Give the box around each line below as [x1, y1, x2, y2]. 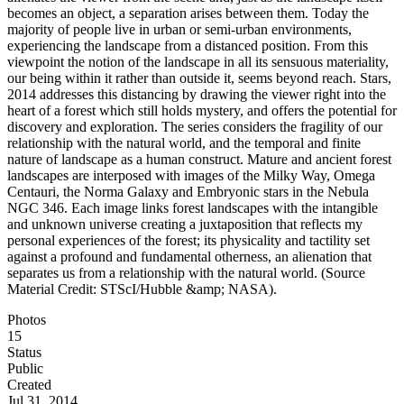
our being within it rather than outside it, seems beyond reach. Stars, [7, 70, 391, 87]
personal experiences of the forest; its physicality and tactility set [7, 233, 370, 249]
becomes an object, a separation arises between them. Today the [7, 5, 369, 22]
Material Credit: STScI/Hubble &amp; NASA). [7, 281, 277, 298]
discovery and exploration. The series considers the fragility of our [7, 119, 382, 135]
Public [7, 361, 43, 377]
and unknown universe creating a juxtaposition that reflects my [7, 216, 363, 233]
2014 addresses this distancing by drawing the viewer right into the [7, 87, 386, 103]
